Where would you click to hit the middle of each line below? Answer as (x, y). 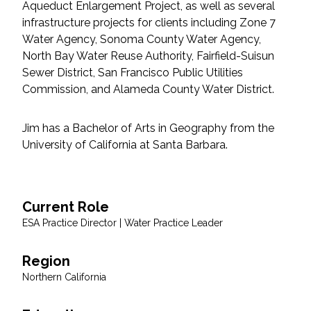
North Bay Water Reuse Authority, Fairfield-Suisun (148, 56)
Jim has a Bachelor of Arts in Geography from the (148, 128)
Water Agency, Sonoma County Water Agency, (142, 39)
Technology (85, 271)
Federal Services (99, 14)
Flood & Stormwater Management (151, 87)
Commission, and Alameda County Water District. (148, 89)
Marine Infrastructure (113, 157)
